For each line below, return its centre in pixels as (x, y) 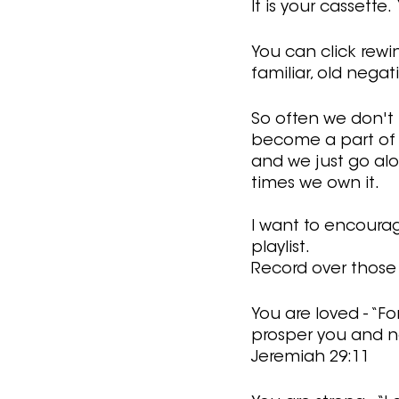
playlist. (282, 248)
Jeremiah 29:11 (310, 358)
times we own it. (315, 184)
